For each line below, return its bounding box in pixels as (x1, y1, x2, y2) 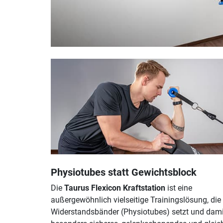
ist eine (165, 183, 192, 193)
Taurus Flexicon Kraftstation (64, 183, 165, 193)
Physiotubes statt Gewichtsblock (51, 166, 197, 178)
